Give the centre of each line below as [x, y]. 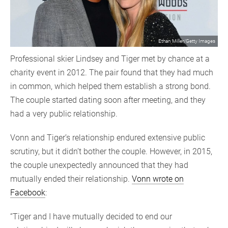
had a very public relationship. [64, 114]
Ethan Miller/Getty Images [187, 41]
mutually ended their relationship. [71, 179]
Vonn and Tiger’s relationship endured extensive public [108, 138]
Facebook [28, 193]
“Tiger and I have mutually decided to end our [91, 217]
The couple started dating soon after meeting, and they [108, 100]
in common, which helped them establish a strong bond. [110, 87]
